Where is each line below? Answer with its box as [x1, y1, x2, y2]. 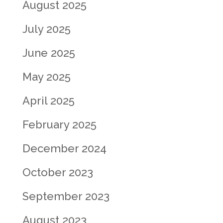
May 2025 [22, 70, 71, 83]
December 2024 [22, 142, 107, 155]
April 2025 [22, 94, 75, 107]
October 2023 [22, 166, 93, 179]
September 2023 [22, 190, 110, 203]
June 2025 [22, 46, 75, 59]
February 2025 [22, 118, 97, 131]
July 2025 [22, 22, 71, 35]
